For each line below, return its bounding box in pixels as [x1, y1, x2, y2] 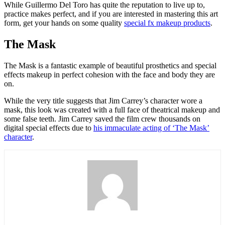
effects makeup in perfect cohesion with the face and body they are [4, 70, 215, 79]
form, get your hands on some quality [4, 19, 124, 28]
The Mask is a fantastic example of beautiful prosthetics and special [4, 61, 216, 70]
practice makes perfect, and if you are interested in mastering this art [4, 10, 218, 19]
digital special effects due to [4, 124, 93, 133]
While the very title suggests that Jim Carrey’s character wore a [4, 96, 202, 105]
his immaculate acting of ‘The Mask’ [93, 124, 209, 133]
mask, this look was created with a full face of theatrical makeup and [4, 105, 220, 115]
